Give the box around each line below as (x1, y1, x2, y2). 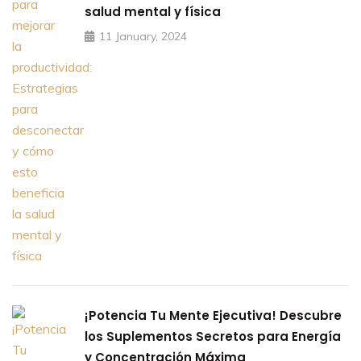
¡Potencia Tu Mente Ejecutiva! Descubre (85, 306, 342, 324)
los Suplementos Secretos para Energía (85, 327, 341, 345)
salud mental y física (85, 2, 221, 20)
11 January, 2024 (99, 28, 187, 44)
